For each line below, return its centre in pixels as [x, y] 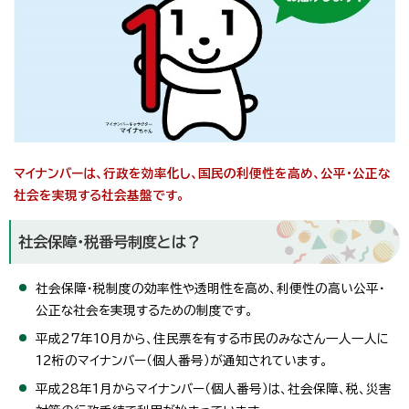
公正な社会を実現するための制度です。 [144, 311]
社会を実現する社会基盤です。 [99, 196]
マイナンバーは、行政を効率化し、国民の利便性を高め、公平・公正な [202, 174]
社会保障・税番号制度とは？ [110, 242]
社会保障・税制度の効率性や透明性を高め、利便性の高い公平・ [210, 289]
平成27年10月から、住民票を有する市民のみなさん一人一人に [212, 339]
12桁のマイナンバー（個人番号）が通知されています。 [182, 361]
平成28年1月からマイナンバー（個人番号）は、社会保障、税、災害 [214, 389]
